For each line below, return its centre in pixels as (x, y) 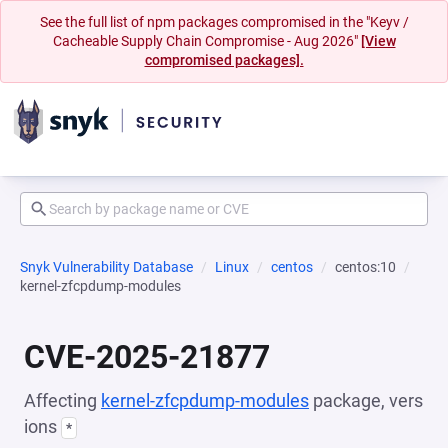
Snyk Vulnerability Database (106, 267)
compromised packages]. (224, 60)
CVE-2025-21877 (147, 357)
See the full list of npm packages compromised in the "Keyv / (224, 22)
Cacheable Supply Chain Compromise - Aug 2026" (206, 41)
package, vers (366, 400)
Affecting (62, 400)
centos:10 (365, 267)
